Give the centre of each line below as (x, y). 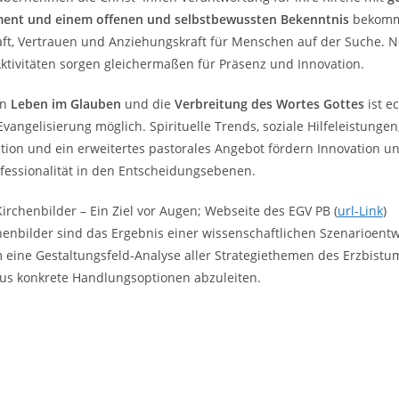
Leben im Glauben (65, 104)
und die (147, 104)
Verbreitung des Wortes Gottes (269, 104)
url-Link (360, 211)
